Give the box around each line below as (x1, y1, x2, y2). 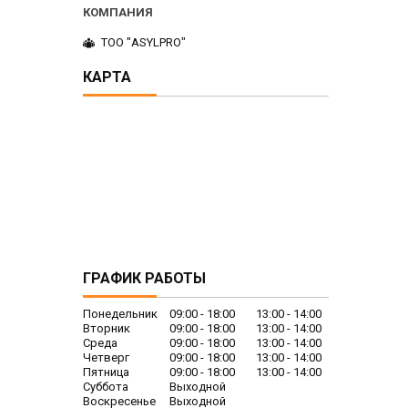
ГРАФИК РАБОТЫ (83, 270, 206, 288)
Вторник (83, 321, 130, 336)
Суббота (83, 380, 128, 394)
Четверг (83, 351, 129, 365)
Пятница (83, 365, 129, 380)
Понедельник (83, 307, 158, 321)
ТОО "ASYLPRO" (101, 36, 186, 50)
